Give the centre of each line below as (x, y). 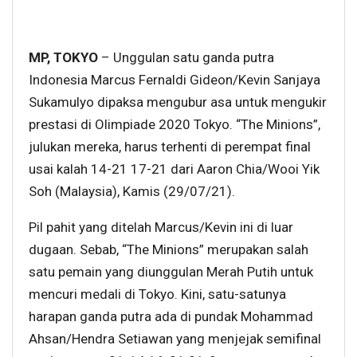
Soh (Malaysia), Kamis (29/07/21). (132, 192)
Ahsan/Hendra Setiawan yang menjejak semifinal (175, 339)
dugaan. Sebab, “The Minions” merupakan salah (169, 250)
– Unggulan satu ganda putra (186, 58)
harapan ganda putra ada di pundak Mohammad (171, 317)
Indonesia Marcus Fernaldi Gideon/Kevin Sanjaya (175, 80)
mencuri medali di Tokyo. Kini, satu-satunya (157, 294)
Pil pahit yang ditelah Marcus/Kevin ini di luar (161, 228)
